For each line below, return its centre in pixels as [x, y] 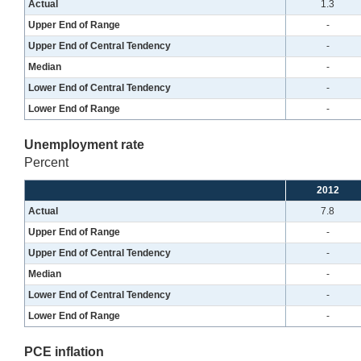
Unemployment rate [84, 144]
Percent [46, 162]
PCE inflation [64, 351]
